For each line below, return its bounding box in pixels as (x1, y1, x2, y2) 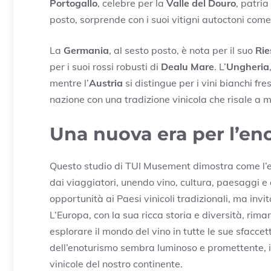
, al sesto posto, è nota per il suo (109, 44, 255, 56)
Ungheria (226, 60, 269, 73)
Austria (89, 76, 123, 89)
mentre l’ (50, 76, 89, 89)
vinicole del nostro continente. (50, 257, 183, 270)
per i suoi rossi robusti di (50, 60, 161, 73)
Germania (64, 44, 109, 56)
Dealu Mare (161, 60, 214, 73)
